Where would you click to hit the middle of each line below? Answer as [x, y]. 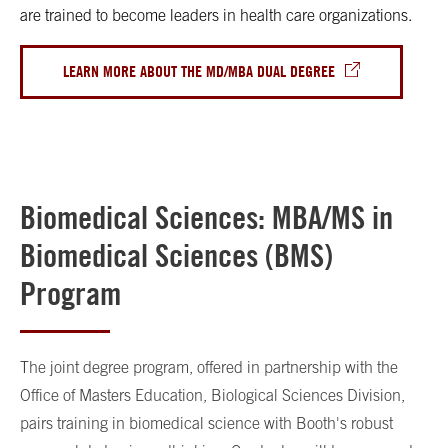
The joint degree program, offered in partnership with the [209, 367]
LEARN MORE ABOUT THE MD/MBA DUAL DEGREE [199, 72]
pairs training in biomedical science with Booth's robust [206, 423]
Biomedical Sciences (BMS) [176, 256]
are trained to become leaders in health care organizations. [218, 15]
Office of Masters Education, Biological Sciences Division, [212, 395]
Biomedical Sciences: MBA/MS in [206, 218]
